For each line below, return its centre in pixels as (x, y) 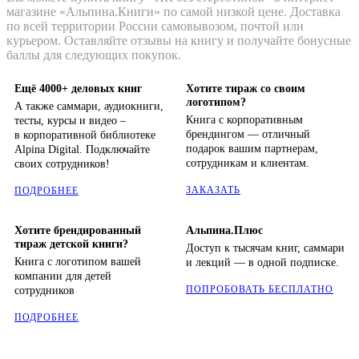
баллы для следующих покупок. (94, 55)
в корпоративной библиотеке (85, 135)
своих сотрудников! (62, 164)
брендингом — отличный (248, 135)
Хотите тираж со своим (246, 89)
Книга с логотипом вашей (78, 262)
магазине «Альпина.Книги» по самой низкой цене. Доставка (173, 12)
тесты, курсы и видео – (70, 121)
